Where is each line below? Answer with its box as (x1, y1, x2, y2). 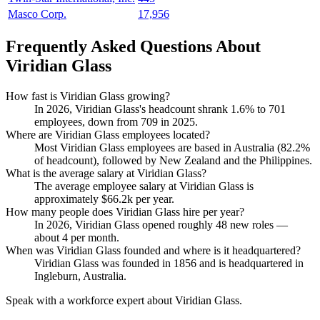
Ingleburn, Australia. (34, 269, 126, 282)
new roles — (227, 218, 288, 231)
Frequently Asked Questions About (6, 36, 261, 56)
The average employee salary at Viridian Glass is (34, 179, 254, 192)
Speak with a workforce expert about (6, 294, 175, 306)
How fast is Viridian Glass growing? (6, 89, 170, 102)
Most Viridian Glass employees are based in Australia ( (34, 141, 281, 154)
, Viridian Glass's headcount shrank (69, 102, 231, 115)
